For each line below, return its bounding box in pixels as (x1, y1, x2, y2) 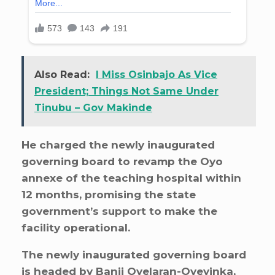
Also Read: (34, 69, 90, 81)
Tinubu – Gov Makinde (34, 102, 152, 114)
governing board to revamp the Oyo (21, 155, 223, 168)
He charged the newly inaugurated (21, 139, 215, 152)
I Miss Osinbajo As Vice (96, 69, 217, 81)
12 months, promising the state (21, 188, 196, 201)
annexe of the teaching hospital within (21, 172, 241, 185)
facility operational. (21, 222, 130, 234)
